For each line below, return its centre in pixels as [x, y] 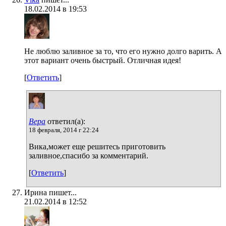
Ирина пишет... [50, 192]
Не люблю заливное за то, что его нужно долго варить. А [123, 51]
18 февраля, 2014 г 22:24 [64, 130]
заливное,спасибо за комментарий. [89, 155]
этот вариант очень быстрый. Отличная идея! [103, 60]
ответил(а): [65, 121]
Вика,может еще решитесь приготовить [97, 146]
